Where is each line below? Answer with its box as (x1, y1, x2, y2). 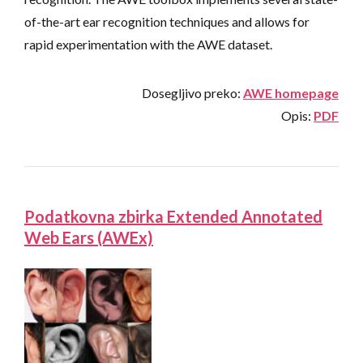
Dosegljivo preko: (142, 85, 243, 101)
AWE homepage (243, 85, 339, 101)
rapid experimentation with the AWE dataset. (24, 36, 272, 53)
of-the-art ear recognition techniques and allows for (24, 14, 310, 30)
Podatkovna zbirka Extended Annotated (24, 207, 322, 227)
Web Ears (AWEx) (24, 228, 153, 248)
